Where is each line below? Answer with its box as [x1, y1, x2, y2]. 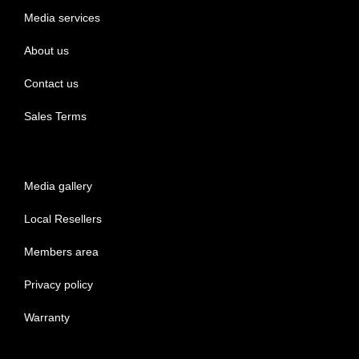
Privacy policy [24, 277, 93, 291]
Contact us [24, 76, 79, 90]
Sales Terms [24, 109, 87, 123]
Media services [24, 10, 100, 24]
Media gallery [24, 179, 92, 192]
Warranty [24, 310, 70, 324]
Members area [24, 244, 99, 258]
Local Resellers [24, 212, 102, 225]
